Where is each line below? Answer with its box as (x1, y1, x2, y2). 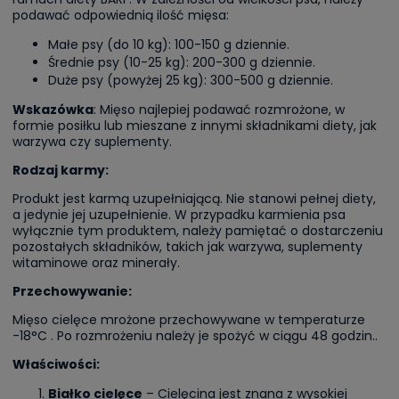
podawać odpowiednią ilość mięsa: (12, 5, 229, 24)
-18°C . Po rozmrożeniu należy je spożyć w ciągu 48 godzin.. (12, 326, 378, 345)
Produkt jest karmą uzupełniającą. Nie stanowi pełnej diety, (12, 189, 376, 208)
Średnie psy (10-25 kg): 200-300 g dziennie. (48, 53, 315, 71)
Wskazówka (12, 100, 94, 118)
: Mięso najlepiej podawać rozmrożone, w (94, 100, 345, 118)
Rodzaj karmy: (12, 160, 109, 179)
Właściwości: (12, 354, 100, 373)
